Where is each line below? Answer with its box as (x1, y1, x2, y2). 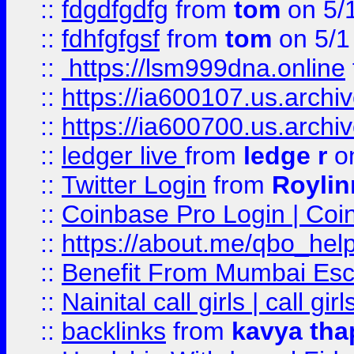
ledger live (62, 141, 185, 170)
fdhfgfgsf (62, 24, 160, 53)
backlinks (62, 317, 166, 345)
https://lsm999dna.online (62, 54, 345, 82)
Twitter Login (62, 171, 206, 199)
